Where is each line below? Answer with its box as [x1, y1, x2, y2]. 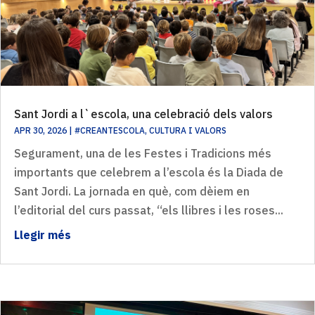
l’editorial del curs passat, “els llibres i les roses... [14, 202, 283, 217]
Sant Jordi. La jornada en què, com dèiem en [14, 184, 250, 198]
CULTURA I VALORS [149, 124, 226, 136]
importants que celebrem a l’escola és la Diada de [14, 165, 283, 179]
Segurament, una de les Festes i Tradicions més [14, 146, 271, 160]
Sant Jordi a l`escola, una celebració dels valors [14, 106, 273, 121]
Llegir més [14, 227, 71, 242]
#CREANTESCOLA [75, 124, 145, 136]
